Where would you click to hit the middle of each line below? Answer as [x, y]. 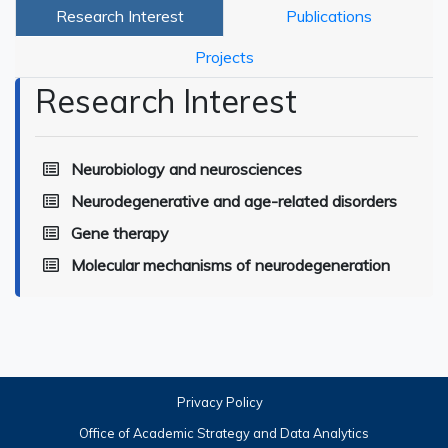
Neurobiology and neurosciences [186, 169]
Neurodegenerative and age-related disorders [234, 201]
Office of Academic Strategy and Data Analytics [224, 433]
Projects [224, 57]
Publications [328, 16]
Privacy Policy [220, 402]
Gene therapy [120, 233]
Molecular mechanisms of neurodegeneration [230, 265]
